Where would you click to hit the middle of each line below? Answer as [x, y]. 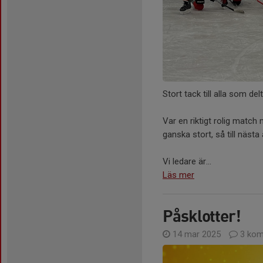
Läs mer [178, 175]
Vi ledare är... [187, 162]
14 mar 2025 [197, 235]
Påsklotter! [202, 216]
